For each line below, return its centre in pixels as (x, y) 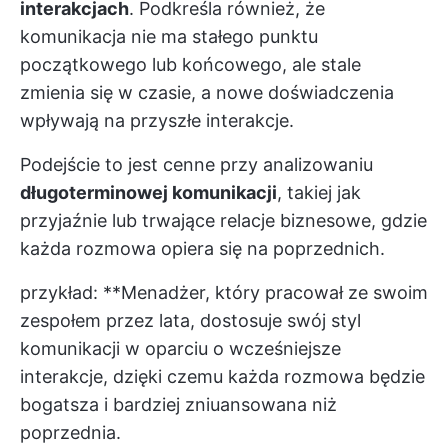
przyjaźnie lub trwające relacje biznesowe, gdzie (223, 220)
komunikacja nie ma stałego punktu (169, 36)
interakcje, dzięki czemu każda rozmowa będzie (222, 376)
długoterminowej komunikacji (148, 192)
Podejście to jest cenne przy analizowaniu (196, 164)
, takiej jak (319, 192)
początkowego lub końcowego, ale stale (190, 64)
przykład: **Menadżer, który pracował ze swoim (224, 292)
